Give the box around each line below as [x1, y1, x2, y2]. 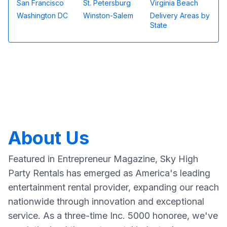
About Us [8, 127, 89, 149]
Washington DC [17, 11, 68, 20]
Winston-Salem [83, 11, 134, 20]
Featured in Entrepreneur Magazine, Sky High [8, 154, 198, 165]
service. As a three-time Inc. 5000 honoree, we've [8, 210, 218, 221]
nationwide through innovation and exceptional [8, 196, 204, 207]
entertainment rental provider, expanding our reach [8, 182, 219, 193]
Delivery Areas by [149, 11, 210, 20]
